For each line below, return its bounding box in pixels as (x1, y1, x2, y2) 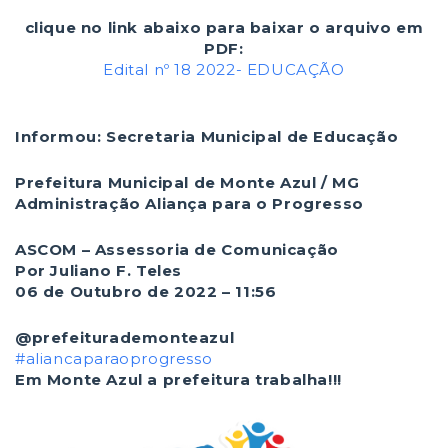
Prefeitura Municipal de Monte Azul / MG (15, 173, 360, 192)
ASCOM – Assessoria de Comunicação (15, 240, 339, 259)
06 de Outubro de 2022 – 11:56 (15, 282, 277, 301)
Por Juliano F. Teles (15, 261, 182, 280)
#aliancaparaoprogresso (15, 349, 213, 368)
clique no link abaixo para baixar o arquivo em (24, 18, 424, 37)
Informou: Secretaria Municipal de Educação (15, 127, 399, 146)
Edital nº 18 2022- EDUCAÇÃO (103, 60, 345, 79)
